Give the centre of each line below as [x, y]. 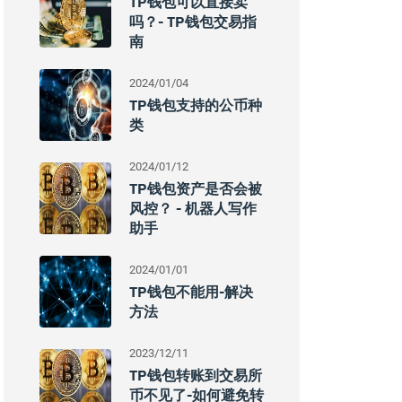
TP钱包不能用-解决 [191, 292]
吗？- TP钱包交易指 [193, 22]
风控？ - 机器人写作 [193, 208]
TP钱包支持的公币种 [196, 105]
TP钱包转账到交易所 [196, 375]
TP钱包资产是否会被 [196, 188]
